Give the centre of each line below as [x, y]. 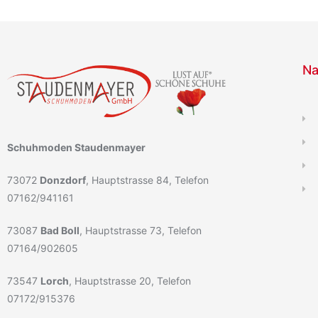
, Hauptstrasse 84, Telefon [147, 180]
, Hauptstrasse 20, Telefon [130, 280]
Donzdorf [63, 180]
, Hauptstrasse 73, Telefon [141, 230]
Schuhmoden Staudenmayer [76, 147]
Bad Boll [60, 230]
